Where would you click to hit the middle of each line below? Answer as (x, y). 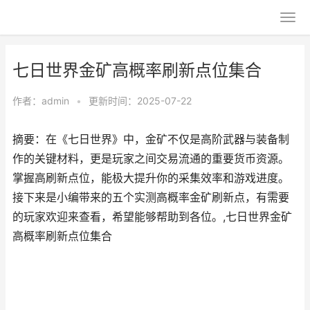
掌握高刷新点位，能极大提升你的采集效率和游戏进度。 (151, 178)
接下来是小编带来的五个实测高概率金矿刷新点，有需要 (151, 198)
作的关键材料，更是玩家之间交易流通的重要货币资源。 (151, 159)
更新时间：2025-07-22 (140, 101)
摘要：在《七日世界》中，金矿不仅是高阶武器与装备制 (151, 139)
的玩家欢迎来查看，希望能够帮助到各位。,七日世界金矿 (152, 217)
